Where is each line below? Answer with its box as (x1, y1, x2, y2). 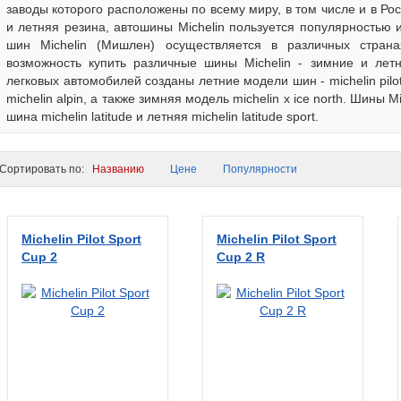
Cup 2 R (217, 250, 265, 264)
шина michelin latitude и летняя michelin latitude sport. (6, 109, 319, 124)
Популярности (223, 163, 297, 175)
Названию (92, 163, 144, 175)
